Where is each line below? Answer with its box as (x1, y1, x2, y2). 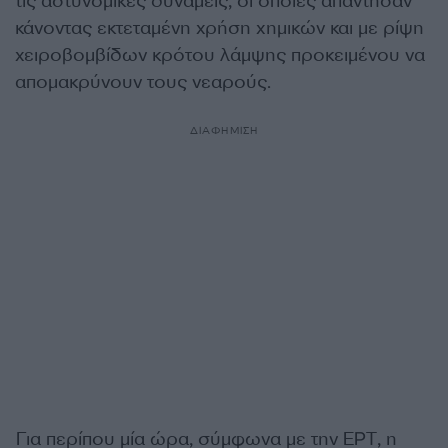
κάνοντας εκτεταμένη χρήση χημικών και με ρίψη (15, 15, 424, 40)
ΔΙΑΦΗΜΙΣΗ (189, 123, 259, 137)
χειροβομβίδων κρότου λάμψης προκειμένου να (15, 42, 425, 67)
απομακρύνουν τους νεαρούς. (15, 69, 271, 94)
